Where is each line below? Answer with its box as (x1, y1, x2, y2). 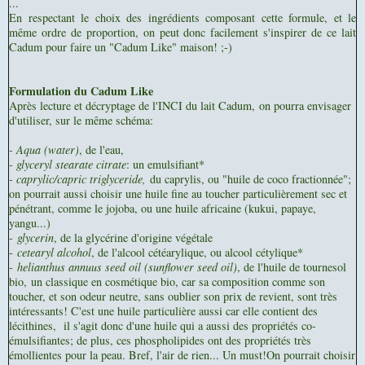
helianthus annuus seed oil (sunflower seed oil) (17, 259, 237, 275)
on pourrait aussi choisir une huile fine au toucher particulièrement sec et (9, 186, 347, 202)
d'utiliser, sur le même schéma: (9, 112, 153, 129)
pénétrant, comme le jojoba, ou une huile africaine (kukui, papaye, (9, 200, 316, 217)
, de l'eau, (79, 142, 124, 158)
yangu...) (9, 215, 55, 231)
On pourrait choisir (266, 347, 355, 363)
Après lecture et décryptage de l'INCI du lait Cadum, (9, 98, 259, 114)
